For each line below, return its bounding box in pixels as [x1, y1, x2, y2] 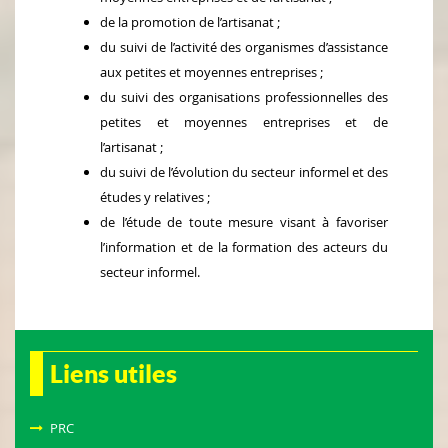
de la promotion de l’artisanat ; [100, 13, 280, 32]
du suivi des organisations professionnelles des [100, 88, 388, 107]
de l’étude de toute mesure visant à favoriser [100, 213, 388, 232]
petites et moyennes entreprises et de [100, 113, 388, 132]
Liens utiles [50, 359, 177, 389]
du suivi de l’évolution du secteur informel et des [100, 163, 388, 182]
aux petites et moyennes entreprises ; [100, 63, 323, 82]
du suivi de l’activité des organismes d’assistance [100, 38, 388, 57]
